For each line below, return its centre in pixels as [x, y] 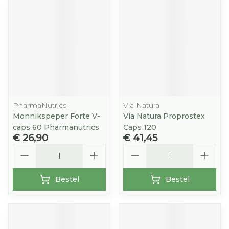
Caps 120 [140, 127]
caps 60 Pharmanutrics [56, 127]
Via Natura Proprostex [164, 116]
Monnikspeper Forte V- [56, 116]
